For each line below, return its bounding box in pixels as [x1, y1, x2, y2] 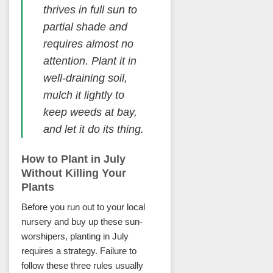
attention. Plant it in [43, 55, 136, 68]
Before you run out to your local [21, 201, 145, 212]
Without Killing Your [21, 166, 126, 179]
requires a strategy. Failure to [21, 245, 136, 256]
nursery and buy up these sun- [21, 216, 143, 227]
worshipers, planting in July [21, 230, 129, 241]
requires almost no [43, 38, 133, 51]
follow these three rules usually [21, 260, 143, 271]
